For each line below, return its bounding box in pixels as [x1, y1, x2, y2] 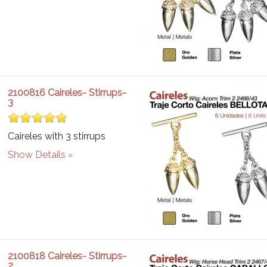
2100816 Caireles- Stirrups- [8, 87, 127, 98]
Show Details [8, 149, 66, 160]
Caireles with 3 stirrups [8, 131, 106, 142]
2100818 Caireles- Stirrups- [8, 250, 127, 262]
